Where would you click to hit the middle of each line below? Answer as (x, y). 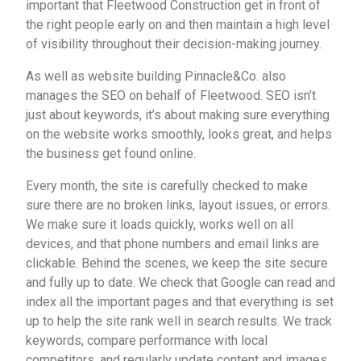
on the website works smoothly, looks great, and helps (179, 134)
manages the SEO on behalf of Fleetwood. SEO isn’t (171, 95)
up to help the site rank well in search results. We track (179, 321)
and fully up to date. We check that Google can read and (180, 282)
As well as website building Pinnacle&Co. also (156, 76)
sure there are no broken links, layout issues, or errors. (178, 205)
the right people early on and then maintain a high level (178, 24)
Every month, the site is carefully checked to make (167, 185)
